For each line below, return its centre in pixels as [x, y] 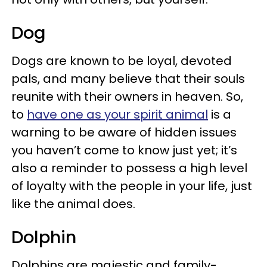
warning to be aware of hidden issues [124, 132]
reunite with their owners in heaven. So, [127, 96]
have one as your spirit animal [117, 114]
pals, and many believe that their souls [128, 78]
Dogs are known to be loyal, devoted [122, 60]
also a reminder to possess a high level [129, 168]
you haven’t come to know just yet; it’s [124, 150]
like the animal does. [73, 204]
